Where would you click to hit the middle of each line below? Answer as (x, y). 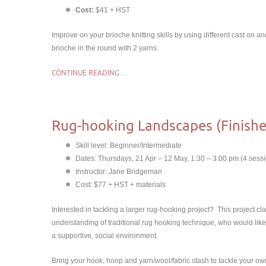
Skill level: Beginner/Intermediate (129, 145)
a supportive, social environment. (105, 236)
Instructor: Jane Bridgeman (119, 172)
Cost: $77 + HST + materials (121, 185)
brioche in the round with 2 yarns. (105, 48)
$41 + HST (112, 10)
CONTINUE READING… (89, 73)
